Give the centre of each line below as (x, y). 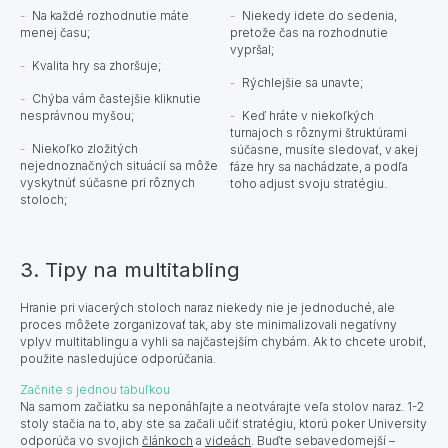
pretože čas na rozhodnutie (309, 32)
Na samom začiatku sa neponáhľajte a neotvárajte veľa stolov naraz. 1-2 (222, 406)
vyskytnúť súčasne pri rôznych (107, 182)
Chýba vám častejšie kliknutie (116, 98)
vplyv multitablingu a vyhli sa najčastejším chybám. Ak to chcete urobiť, (223, 341)
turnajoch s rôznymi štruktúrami (319, 132)
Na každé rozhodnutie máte (110, 15)
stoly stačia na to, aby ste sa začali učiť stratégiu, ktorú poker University (223, 423)
